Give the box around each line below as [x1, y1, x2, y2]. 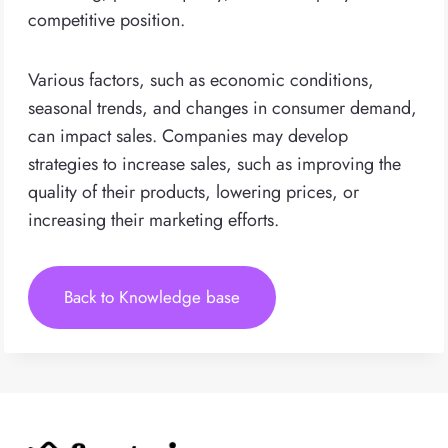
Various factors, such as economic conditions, [28, 67, 374, 93]
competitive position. [28, 7, 185, 33]
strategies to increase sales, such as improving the [28, 151, 401, 177]
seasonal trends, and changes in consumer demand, [28, 95, 417, 121]
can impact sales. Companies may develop [28, 123, 348, 149]
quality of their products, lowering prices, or [28, 179, 359, 205]
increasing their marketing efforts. [28, 207, 279, 233]
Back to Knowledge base [64, 285, 240, 309]
